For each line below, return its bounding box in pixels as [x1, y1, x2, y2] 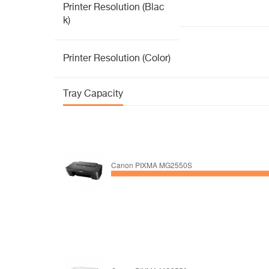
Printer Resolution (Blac [63, 3, 165, 13]
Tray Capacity [63, 89, 123, 99]
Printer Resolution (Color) [63, 54, 171, 64]
